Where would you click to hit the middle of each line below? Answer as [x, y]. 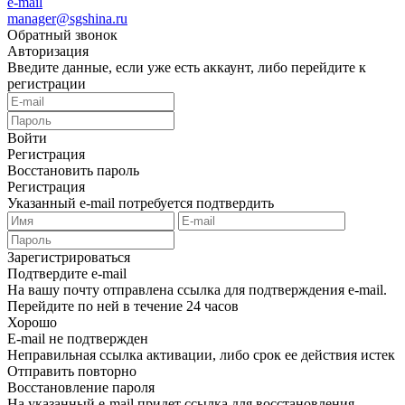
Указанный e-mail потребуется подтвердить [141, 202]
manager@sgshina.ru [67, 18]
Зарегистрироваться [69, 257]
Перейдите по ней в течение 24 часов [123, 306]
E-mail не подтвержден [78, 338]
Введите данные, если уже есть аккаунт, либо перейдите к [187, 67]
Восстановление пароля [81, 387]
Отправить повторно [72, 371]
